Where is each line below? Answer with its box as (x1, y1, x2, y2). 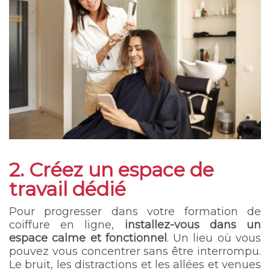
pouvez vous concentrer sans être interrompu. (9, 244, 261, 258)
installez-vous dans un (124, 218, 262, 231)
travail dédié (9, 177, 126, 201)
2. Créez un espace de (9, 157, 214, 181)
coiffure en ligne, (9, 218, 125, 231)
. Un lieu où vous (166, 231, 262, 245)
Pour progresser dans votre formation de (9, 204, 261, 218)
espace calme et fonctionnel (9, 231, 167, 245)
